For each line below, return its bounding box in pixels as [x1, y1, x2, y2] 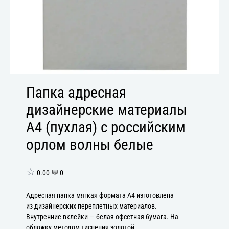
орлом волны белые [26, 136, 154, 154]
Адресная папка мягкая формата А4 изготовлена [26, 191, 174, 200]
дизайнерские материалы [26, 101, 188, 119]
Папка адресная [26, 84, 127, 102]
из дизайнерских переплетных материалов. [26, 201, 157, 211]
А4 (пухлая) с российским [26, 119, 186, 136]
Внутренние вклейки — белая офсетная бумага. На [26, 212, 179, 221]
